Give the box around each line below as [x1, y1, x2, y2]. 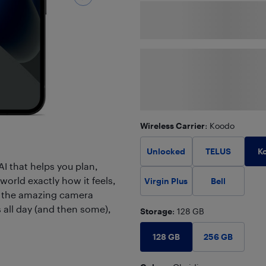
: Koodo [204, 121, 235, 131]
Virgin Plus [144, 175, 188, 186]
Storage [140, 206, 172, 216]
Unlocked [147, 145, 186, 156]
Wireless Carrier [140, 121, 205, 131]
